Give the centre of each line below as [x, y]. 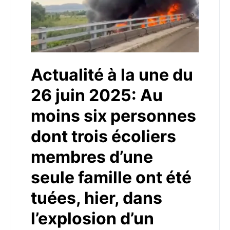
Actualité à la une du [112, 75]
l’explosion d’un [92, 218]
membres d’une [92, 157]
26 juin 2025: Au [97, 95]
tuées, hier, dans [97, 198]
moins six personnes [113, 116]
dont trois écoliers [103, 136]
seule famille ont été [111, 177]
